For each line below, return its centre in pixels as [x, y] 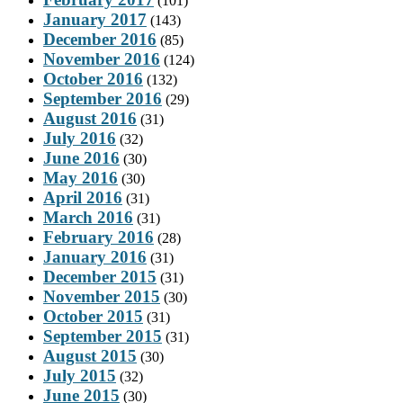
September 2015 [103, 336]
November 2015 [102, 296]
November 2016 [102, 58]
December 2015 [100, 276]
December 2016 [100, 39]
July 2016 [80, 138]
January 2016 [95, 256]
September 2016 [103, 98]
